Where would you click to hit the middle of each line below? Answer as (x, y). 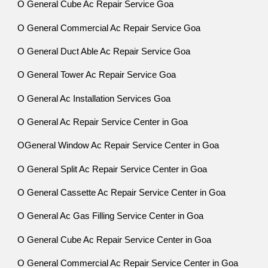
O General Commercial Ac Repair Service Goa (109, 28)
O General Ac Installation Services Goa (94, 98)
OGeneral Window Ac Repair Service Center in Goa (128, 146)
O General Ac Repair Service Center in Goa (103, 122)
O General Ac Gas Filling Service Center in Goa (111, 216)
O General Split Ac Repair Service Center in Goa (112, 169)
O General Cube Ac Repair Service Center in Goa (117, 240)
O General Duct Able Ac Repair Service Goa (104, 51)
